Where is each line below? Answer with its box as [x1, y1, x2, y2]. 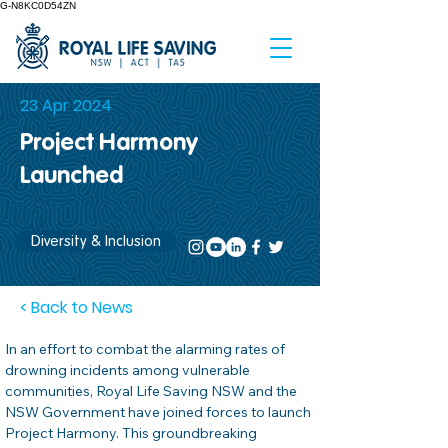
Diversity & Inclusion [31, 234, 161, 249]
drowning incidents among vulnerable [5, 361, 253, 379]
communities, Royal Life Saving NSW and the [5, 382, 300, 400]
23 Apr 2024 [20, 94, 112, 117]
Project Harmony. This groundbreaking [5, 424, 260, 442]
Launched [20, 165, 123, 189]
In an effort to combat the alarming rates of [5, 340, 288, 358]
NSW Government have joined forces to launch [5, 403, 314, 421]
